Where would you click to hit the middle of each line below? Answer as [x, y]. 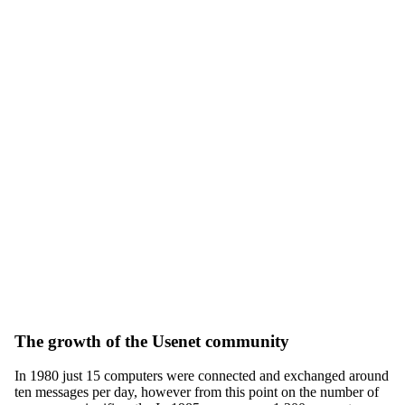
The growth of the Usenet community [152, 341]
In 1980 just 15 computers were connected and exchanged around [202, 376]
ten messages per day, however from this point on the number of [197, 392]
